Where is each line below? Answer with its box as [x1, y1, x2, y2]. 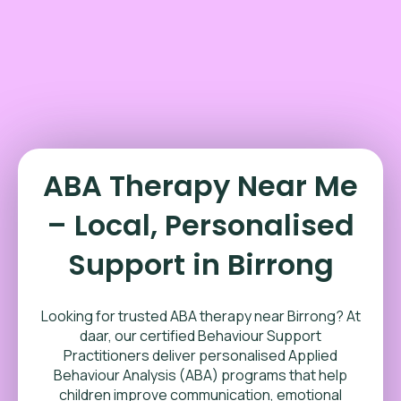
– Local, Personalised [47, 205, 354, 245]
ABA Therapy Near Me [43, 166, 358, 206]
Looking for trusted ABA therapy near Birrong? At [40, 306, 361, 326]
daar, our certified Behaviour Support [80, 326, 321, 346]
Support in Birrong [67, 244, 334, 285]
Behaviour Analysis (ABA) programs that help [54, 365, 347, 385]
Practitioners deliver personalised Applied [64, 346, 337, 365]
